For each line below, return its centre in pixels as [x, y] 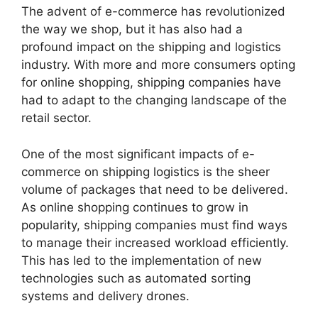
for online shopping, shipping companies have [151, 82]
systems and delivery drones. [105, 296]
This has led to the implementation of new [142, 260]
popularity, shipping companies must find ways [154, 225]
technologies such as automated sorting [136, 278]
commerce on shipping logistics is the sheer [146, 171]
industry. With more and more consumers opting [158, 65]
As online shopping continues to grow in [135, 207]
